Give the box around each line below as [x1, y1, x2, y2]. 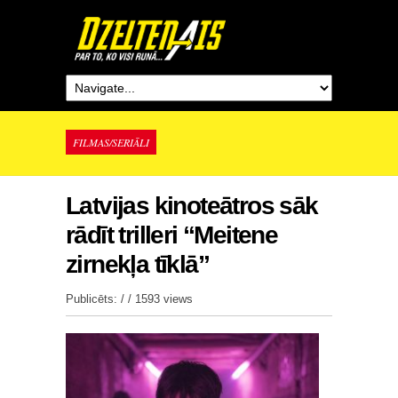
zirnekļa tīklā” [66, 251, 209, 278]
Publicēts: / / [66, 292, 135, 306]
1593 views [135, 292, 193, 306]
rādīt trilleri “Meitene [66, 221, 278, 249]
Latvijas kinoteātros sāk [66, 192, 318, 219]
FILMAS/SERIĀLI [73, 135, 149, 149]
